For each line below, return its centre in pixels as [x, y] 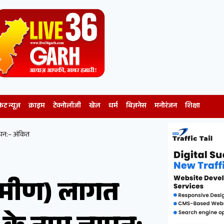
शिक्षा [192, 107]
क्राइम [37, 107]
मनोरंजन [166, 107]
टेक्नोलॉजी [67, 107]
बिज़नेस [136, 107]
